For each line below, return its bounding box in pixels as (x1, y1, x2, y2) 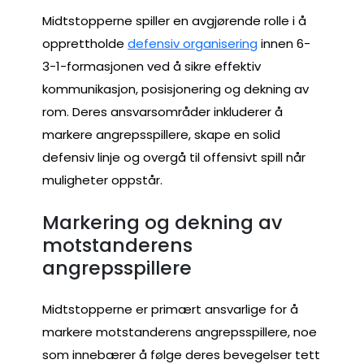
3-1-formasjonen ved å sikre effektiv (42, 58, 261, 76)
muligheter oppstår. (42, 171, 162, 189)
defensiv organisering (128, 35, 258, 53)
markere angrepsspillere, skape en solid (42, 126, 280, 144)
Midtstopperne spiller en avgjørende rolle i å (42, 12, 306, 30)
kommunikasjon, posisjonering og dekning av (42, 80, 309, 98)
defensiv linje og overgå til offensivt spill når (42, 149, 305, 167)
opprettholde (42, 35, 128, 53)
